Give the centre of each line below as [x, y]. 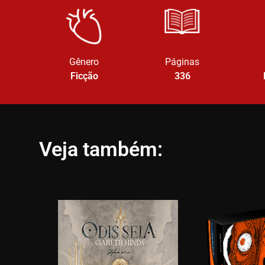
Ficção [84, 76]
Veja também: [101, 149]
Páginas [182, 62]
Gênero [84, 62]
